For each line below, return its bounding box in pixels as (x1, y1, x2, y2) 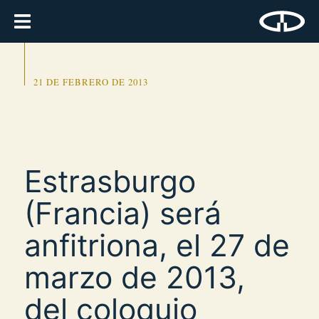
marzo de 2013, (24, 258, 245, 296)
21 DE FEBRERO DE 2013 (33, 76, 148, 88)
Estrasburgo (24, 162, 196, 199)
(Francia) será (24, 194, 221, 231)
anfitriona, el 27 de (24, 226, 290, 263)
